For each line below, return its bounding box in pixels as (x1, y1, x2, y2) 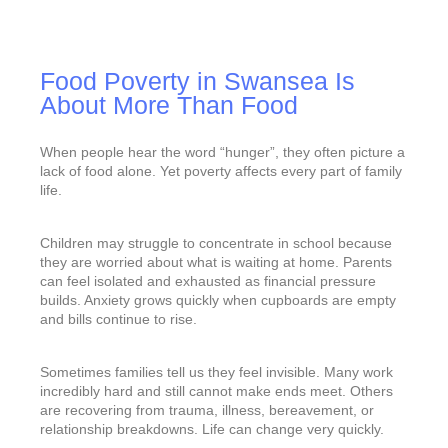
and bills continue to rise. (40, 311, 197, 327)
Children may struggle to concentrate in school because (40, 235, 392, 251)
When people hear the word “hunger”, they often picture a (40, 145, 405, 161)
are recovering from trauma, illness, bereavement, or (40, 402, 374, 418)
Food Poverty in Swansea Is (40, 68, 355, 96)
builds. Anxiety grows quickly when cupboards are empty (40, 292, 396, 308)
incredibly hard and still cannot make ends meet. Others (40, 383, 393, 399)
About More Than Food (40, 92, 298, 120)
